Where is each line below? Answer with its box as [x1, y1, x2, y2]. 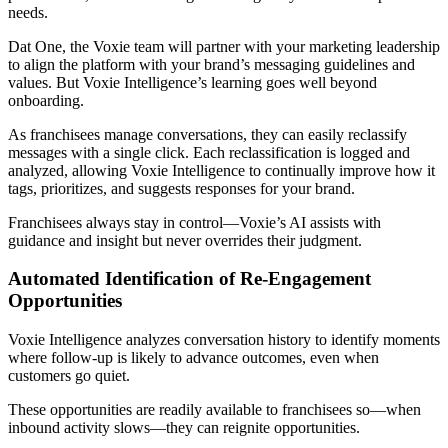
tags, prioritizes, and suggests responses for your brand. [8, 179, 355, 197]
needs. [8, 3, 48, 21]
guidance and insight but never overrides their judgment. [8, 231, 362, 249]
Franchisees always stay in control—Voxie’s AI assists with [8, 213, 381, 231]
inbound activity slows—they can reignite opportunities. [8, 419, 360, 437]
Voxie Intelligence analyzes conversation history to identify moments [8, 331, 440, 349]
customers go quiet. [8, 367, 130, 385]
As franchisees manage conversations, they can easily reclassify [8, 125, 407, 143]
